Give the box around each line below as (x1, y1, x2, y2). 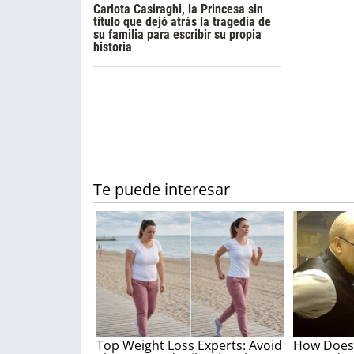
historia (93, 39, 132, 55)
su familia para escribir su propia (93, 26, 262, 42)
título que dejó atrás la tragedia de (93, 13, 271, 29)
